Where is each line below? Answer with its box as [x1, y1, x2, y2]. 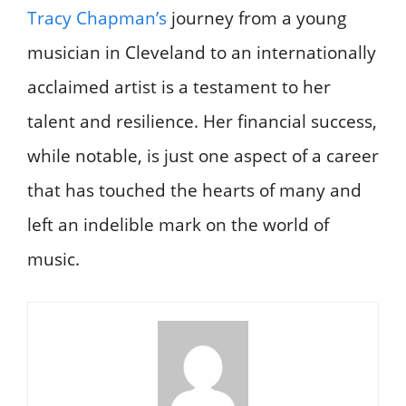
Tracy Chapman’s [27, 5, 167, 30]
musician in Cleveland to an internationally [27, 40, 376, 64]
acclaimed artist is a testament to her [27, 74, 331, 99]
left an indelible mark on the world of [27, 212, 329, 237]
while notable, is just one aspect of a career [27, 143, 379, 168]
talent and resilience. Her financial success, [27, 109, 377, 133]
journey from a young [167, 5, 346, 30]
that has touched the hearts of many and [27, 178, 362, 202]
